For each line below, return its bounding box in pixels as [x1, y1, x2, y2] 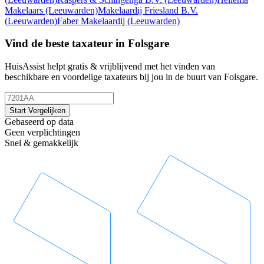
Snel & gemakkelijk [5, 138, 78, 148]
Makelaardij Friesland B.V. [98, 5, 198, 15]
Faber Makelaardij [57, 15, 127, 26]
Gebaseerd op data [5, 117, 74, 127]
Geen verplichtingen [5, 127, 80, 138]
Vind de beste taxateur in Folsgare [5, 37, 169, 50]
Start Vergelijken [9, 106, 65, 115]
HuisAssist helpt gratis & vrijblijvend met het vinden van [5, 61, 215, 72]
